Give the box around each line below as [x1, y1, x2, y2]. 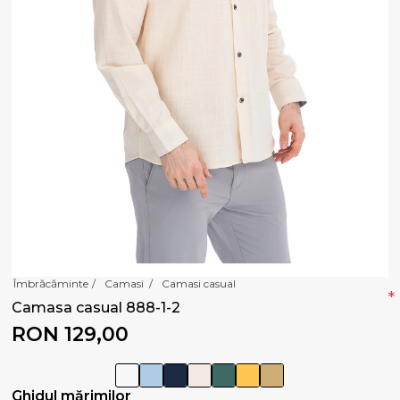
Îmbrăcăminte [13, 276, 89, 290]
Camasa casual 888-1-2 [12, 298, 181, 316]
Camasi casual [162, 276, 237, 290]
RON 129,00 [12, 321, 129, 346]
